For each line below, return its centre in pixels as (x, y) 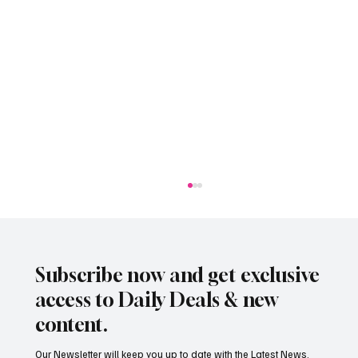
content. (72, 325)
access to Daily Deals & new (157, 300)
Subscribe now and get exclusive (178, 275)
